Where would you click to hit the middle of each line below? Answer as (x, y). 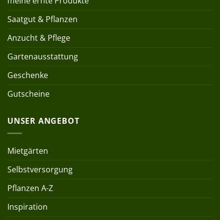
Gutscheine (28, 94)
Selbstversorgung (40, 169)
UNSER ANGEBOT (43, 121)
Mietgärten (28, 151)
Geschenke (28, 75)
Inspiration (27, 206)
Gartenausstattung (43, 57)
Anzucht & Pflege (39, 38)
